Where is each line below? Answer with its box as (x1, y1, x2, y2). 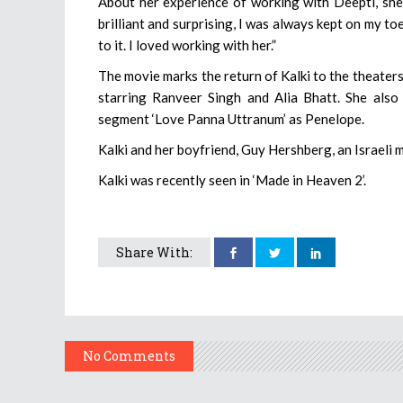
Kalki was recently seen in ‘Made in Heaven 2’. (98, 172, 366, 189)
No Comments (83, 347, 175, 365)
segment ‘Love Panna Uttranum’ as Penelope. (98, 111, 364, 128)
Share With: (116, 244, 193, 262)
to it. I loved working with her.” (98, 37, 276, 54)
